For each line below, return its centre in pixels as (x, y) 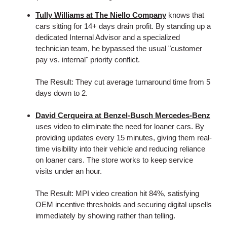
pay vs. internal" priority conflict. (89, 60)
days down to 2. (62, 93)
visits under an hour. (70, 171)
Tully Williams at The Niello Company (101, 15)
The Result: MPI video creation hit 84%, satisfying (117, 193)
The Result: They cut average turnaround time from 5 (123, 82)
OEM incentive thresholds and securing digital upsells (124, 204)
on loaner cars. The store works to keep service (114, 160)
